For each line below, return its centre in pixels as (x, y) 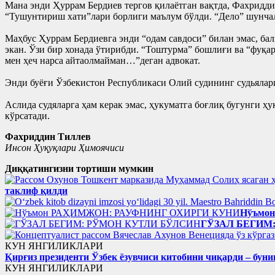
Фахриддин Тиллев (48, 136)
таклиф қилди (36, 190)
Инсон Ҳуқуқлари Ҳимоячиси (64, 147)
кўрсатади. (27, 115)
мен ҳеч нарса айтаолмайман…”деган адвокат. (103, 60)
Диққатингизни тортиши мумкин (79, 168)
